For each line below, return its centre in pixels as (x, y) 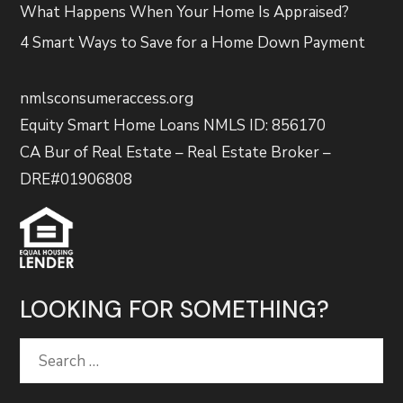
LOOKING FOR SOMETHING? (175, 310)
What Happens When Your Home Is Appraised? (185, 13)
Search (43, 351)
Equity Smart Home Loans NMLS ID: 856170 (173, 126)
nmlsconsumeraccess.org (107, 99)
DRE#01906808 (76, 180)
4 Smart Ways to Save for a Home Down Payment (193, 43)
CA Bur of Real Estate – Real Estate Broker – (176, 153)
